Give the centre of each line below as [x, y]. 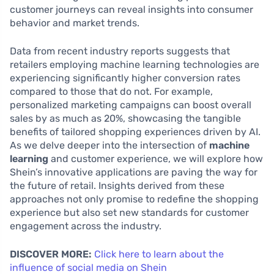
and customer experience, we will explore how [156, 158]
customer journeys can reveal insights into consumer [131, 9]
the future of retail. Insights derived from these [117, 185]
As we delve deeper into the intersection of [109, 145]
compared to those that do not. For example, [111, 91]
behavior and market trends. [75, 23]
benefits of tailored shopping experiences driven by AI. [135, 131]
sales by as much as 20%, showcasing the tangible [125, 118]
